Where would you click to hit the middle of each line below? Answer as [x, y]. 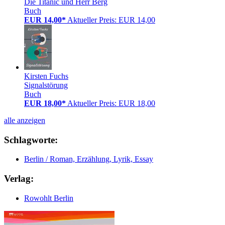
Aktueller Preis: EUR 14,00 [111, 20]
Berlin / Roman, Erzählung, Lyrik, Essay [89, 159]
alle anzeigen [25, 120]
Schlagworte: [31, 140]
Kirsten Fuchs [46, 76]
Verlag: [19, 179]
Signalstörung [46, 85]
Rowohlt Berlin [49, 198]
